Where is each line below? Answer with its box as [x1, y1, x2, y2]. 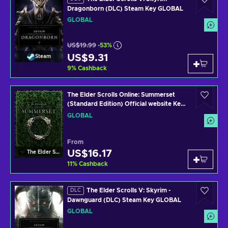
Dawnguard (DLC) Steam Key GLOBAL [67, 196, 181, 203]
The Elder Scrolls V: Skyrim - [87, 187, 170, 193]
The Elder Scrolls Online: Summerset [67, 92, 175, 98]
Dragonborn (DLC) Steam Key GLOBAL [67, 5, 183, 12]
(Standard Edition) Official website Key [67, 101, 184, 107]
